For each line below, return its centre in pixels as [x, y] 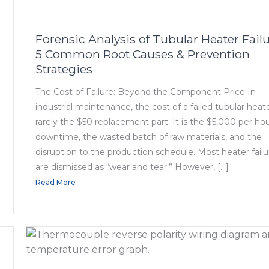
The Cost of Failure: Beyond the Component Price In [146, 92]
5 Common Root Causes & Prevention [143, 54]
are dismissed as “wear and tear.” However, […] [132, 167]
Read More [56, 183]
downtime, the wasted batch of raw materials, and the [149, 137]
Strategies [64, 69]
